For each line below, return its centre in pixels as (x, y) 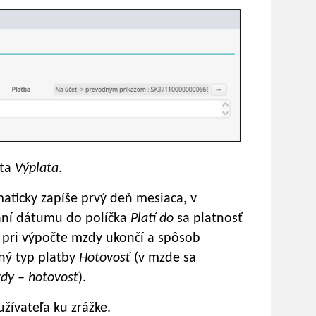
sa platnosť (210, 218)
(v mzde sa (165, 258)
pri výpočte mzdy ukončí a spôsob (101, 238)
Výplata (37, 168)
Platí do (154, 218)
